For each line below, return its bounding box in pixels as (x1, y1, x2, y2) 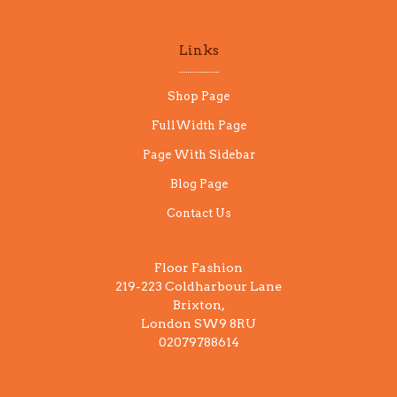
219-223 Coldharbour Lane (115, 279, 282, 293)
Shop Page (167, 90, 230, 103)
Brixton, (172, 298, 225, 312)
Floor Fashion (154, 261, 243, 275)
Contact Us (166, 206, 231, 220)
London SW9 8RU (141, 316, 256, 331)
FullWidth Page (151, 119, 246, 132)
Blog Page (169, 177, 228, 191)
